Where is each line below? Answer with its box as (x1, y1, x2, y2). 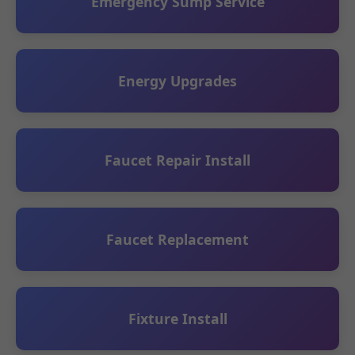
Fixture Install (128, 309, 227, 328)
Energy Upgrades (118, 71, 237, 90)
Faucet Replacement (106, 230, 249, 249)
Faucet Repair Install (105, 151, 250, 170)
